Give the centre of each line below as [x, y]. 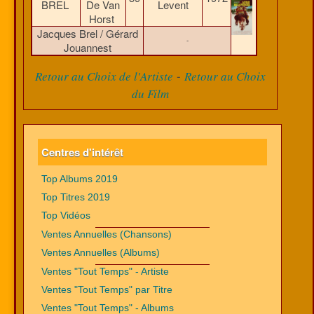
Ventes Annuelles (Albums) [101, 253]
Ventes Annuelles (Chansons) [107, 234]
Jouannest [88, 47]
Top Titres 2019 [76, 197]
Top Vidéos [66, 216]
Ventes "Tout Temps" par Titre [107, 290]
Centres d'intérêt [82, 152]
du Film [150, 94]
